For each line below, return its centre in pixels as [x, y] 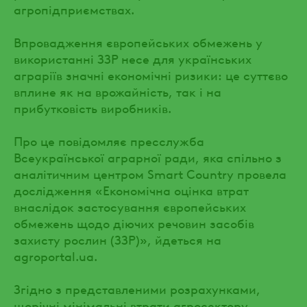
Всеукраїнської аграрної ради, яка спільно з [148, 156]
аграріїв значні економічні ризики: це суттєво [151, 74]
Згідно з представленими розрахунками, [137, 288]
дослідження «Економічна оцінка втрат [131, 189]
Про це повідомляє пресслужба [109, 140]
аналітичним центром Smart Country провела [150, 173]
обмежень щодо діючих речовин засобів [134, 222]
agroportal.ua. [56, 255]
